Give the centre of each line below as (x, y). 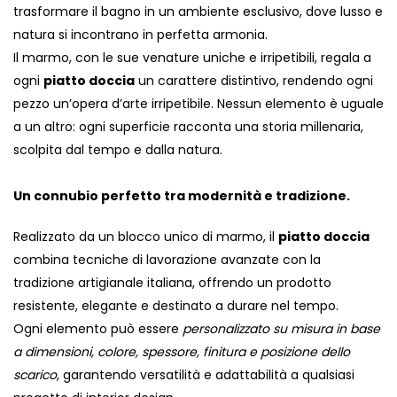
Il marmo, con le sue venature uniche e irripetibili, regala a (192, 58)
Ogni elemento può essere (98, 329)
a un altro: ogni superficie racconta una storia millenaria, (188, 127)
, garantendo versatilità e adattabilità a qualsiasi (206, 375)
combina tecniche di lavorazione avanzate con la (167, 260)
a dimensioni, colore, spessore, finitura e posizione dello (182, 352)
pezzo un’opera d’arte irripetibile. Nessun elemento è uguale (198, 104)
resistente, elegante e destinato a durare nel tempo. (176, 306)
